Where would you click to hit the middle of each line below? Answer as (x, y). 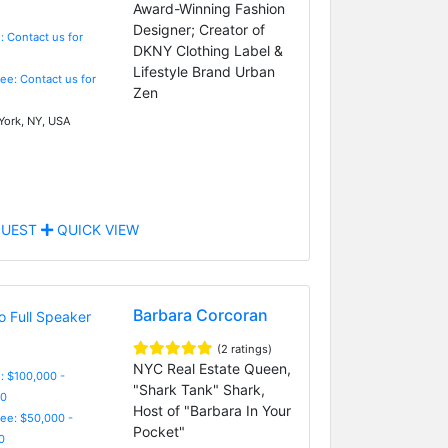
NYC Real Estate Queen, (211, 368)
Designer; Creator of (198, 29)
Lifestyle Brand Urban (203, 71)
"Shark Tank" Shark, (198, 389)
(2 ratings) (244, 348)
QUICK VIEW (95, 229)
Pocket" (158, 431)
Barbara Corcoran (200, 314)
